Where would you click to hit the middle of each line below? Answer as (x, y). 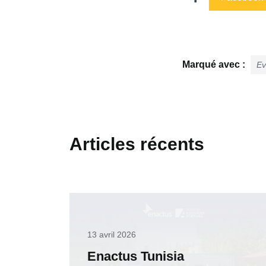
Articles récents (137, 144)
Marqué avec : (215, 65)
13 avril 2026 (112, 235)
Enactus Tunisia (136, 256)
